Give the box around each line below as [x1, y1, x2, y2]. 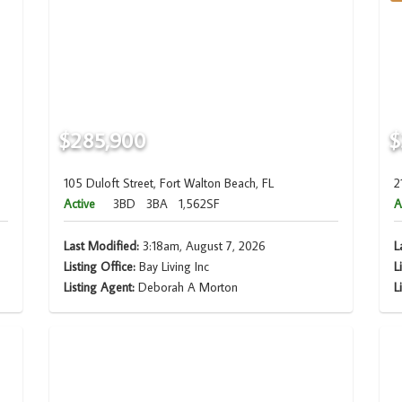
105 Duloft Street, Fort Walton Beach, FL [63, 175, 274, 192]
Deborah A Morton [137, 279, 238, 296]
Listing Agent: [63, 279, 138, 296]
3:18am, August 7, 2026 [138, 238, 266, 255]
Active [63, 196, 95, 213]
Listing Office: [63, 258, 135, 275]
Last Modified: [63, 238, 139, 255]
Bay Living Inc [135, 258, 209, 275]
